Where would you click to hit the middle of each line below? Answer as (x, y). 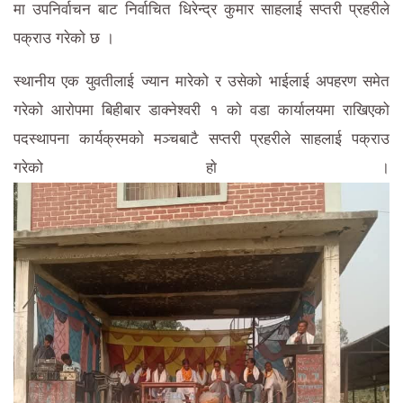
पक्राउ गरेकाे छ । (68, 38)
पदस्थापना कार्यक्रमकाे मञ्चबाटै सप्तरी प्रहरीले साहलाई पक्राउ (201, 139)
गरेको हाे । (201, 167)
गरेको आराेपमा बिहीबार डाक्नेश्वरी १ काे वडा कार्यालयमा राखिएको (201, 110)
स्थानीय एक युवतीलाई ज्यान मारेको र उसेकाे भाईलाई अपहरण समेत (201, 81)
